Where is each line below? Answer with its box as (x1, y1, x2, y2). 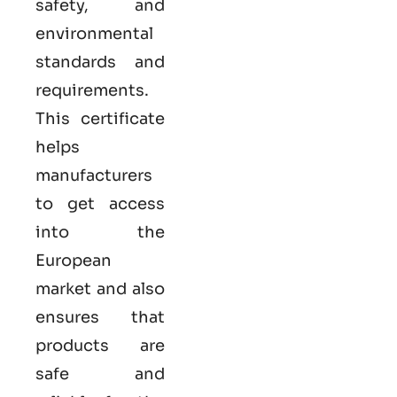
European (35, 250, 112, 270)
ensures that (35, 307, 165, 327)
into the (35, 222, 165, 242)
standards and (35, 51, 165, 72)
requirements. (35, 80, 149, 100)
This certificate (35, 108, 165, 128)
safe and (35, 363, 165, 384)
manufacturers (35, 165, 152, 185)
